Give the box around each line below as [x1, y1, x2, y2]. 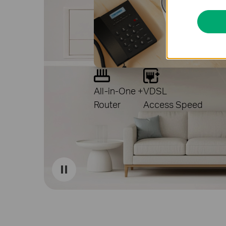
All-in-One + [93, 84, 143, 96]
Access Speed [143, 98, 202, 110]
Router [93, 98, 121, 110]
